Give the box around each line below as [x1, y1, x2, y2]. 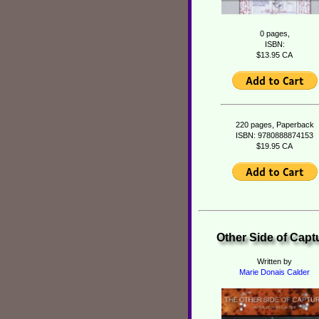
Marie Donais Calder [239, 268, 310, 276]
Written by [257, 257, 292, 266]
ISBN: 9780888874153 [236, 131, 313, 140]
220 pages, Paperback [235, 120, 314, 130]
